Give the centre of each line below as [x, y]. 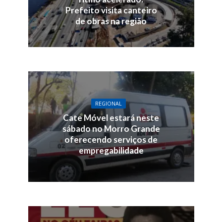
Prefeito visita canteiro [111, 10]
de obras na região [111, 21]
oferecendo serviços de [111, 139]
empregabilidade [111, 150]
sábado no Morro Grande [111, 129]
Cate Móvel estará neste [111, 118]
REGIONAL [109, 104]
